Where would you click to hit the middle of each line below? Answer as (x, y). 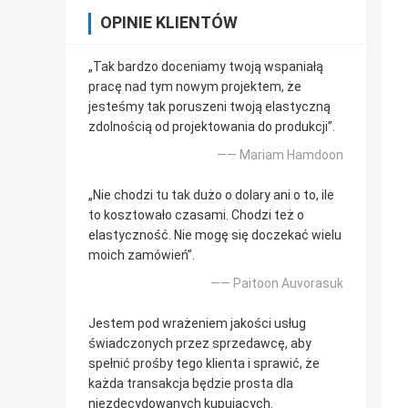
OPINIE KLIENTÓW (169, 23)
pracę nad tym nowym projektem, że (195, 87)
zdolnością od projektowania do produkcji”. (212, 127)
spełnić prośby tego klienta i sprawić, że (204, 364)
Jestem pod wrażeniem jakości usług (197, 324)
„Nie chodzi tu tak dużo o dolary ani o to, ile (211, 195)
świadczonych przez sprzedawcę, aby (200, 344)
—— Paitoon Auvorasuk (277, 284)
